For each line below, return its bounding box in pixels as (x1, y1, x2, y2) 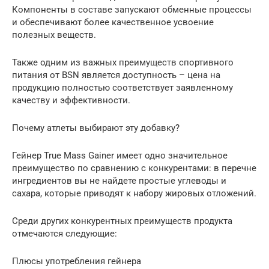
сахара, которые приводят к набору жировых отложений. (12, 187, 256, 199)
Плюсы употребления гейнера (12, 255, 141, 267)
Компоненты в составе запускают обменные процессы (12, 4, 252, 15)
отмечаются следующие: (12, 228, 117, 239)
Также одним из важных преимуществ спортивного (12, 56, 234, 68)
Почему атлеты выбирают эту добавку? (12, 122, 180, 133)
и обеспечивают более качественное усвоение (12, 16, 214, 28)
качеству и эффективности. (12, 94, 130, 106)
